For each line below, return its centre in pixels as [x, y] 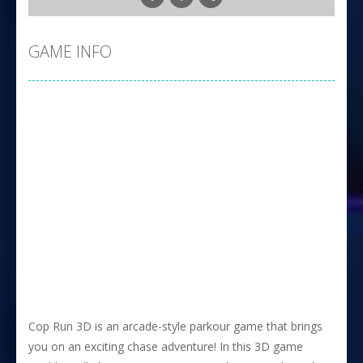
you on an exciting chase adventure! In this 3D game [166, 346]
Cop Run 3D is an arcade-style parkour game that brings [175, 326]
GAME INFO [70, 51]
